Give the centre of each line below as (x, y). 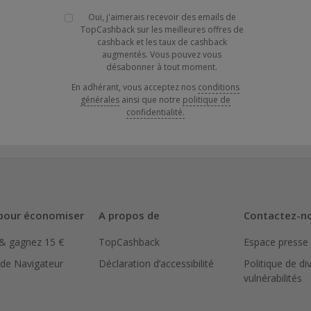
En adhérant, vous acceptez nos (135, 87)
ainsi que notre (152, 100)
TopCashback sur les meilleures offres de (162, 30)
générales (100, 100)
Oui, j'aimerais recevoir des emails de (162, 17)
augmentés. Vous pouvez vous (162, 54)
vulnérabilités (273, 278)
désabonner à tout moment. (162, 67)
